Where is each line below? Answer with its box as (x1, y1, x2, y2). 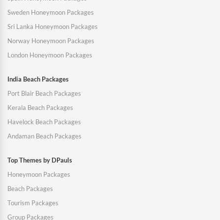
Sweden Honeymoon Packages (7, 8, 94, 17)
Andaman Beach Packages (7, 132, 82, 140)
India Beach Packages (7, 75, 69, 83)
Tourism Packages (7, 199, 58, 207)
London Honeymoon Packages (7, 51, 92, 59)
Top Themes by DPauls (7, 156, 72, 165)
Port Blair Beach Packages (7, 89, 81, 98)
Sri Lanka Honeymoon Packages (7, 23, 98, 31)
